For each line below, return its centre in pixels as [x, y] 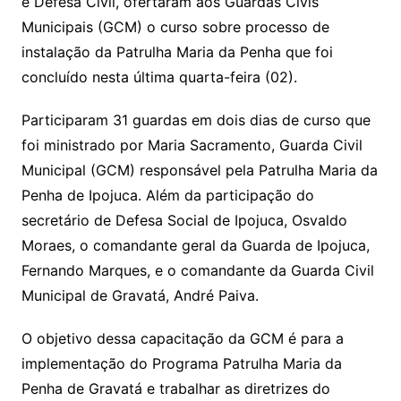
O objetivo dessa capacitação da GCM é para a [182, 338]
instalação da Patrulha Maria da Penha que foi [177, 51]
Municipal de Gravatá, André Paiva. [140, 295]
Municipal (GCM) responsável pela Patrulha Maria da [199, 170]
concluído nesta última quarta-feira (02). [159, 77]
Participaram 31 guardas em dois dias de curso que [196, 119]
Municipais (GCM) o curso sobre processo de [175, 26]
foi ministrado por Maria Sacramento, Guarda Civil [192, 145]
